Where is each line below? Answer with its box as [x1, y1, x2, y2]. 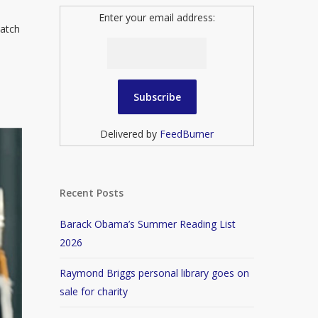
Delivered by [100, 127, 160, 141]
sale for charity [60, 285, 128, 298]
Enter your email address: [99, 11, 216, 24]
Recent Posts [60, 186, 124, 199]
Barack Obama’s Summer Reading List [60, 217, 236, 231]
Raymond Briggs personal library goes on [60, 266, 250, 280]
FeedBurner [160, 127, 214, 141]
